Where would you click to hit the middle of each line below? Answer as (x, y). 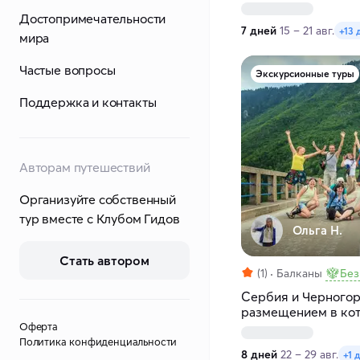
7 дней (259, 31)
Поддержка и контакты (88, 102)
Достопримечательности (93, 18)
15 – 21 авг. (307, 31)
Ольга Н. (317, 231)
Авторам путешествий (85, 167)
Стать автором (104, 260)
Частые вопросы (67, 70)
